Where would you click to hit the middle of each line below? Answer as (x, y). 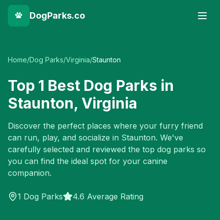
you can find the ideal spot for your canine (88, 161)
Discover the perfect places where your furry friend (105, 126)
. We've (169, 137)
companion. (30, 173)
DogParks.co (57, 15)
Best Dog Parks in (109, 85)
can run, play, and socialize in (65, 137)
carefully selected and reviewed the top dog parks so (107, 149)
